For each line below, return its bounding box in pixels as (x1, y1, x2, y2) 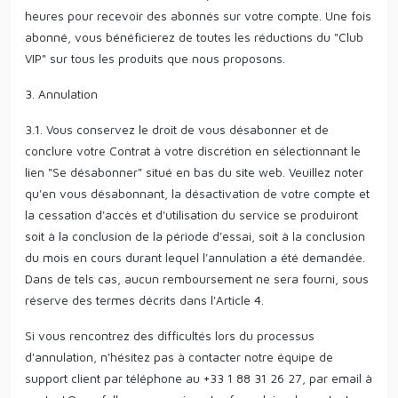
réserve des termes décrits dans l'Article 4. (25, 292, 264, 307)
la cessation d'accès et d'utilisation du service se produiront (25, 207, 358, 222)
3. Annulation (25, 86, 98, 101)
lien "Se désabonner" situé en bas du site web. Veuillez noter (25, 164, 363, 179)
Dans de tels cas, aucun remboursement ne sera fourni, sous (25, 271, 369, 286)
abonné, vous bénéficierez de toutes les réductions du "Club (25, 29, 363, 44)
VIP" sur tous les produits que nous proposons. (25, 51, 285, 66)
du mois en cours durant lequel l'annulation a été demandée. (25, 250, 365, 265)
